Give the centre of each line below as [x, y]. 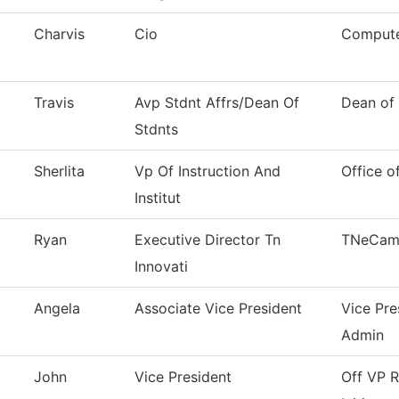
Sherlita [59, 171]
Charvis [59, 34]
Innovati [161, 267]
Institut [158, 198]
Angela [57, 309]
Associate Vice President [218, 309]
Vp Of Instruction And [208, 171]
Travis [54, 103]
